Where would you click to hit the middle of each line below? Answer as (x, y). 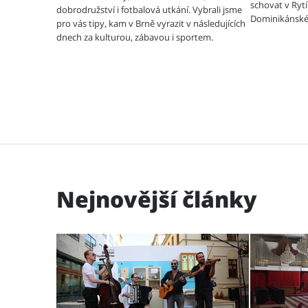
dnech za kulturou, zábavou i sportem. (137, 37)
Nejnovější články (157, 199)
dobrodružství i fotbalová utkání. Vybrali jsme (149, 10)
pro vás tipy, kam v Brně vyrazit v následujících (151, 23)
